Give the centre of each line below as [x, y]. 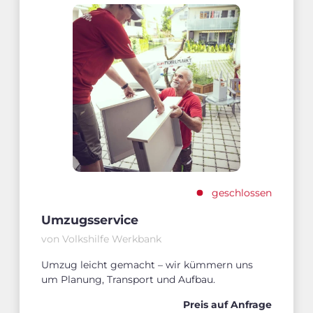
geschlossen [242, 192]
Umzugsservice [90, 220]
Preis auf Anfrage [227, 305]
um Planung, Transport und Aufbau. [128, 279]
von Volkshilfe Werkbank [101, 239]
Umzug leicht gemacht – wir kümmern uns [147, 264]
